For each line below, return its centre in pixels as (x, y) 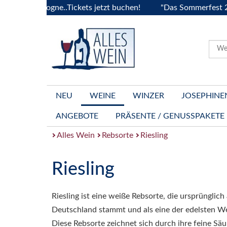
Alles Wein (76, 135)
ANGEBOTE (77, 116)
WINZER (148, 96)
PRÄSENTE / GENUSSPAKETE (170, 116)
